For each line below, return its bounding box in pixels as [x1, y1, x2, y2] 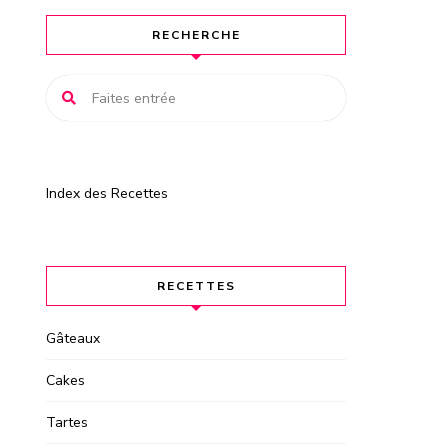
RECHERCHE [151, 27, 241, 44]
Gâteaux [46, 329, 100, 349]
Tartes [46, 413, 88, 433]
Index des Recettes [46, 184, 168, 204]
